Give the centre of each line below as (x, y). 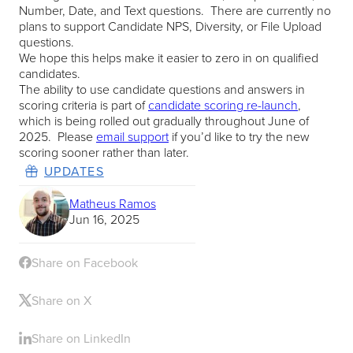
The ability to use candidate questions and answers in (162, 89)
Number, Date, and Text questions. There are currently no (175, 11)
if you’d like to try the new (239, 137)
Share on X (61, 301)
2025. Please (58, 137)
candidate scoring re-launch (223, 105)
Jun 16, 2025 (104, 219)
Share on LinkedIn (81, 338)
